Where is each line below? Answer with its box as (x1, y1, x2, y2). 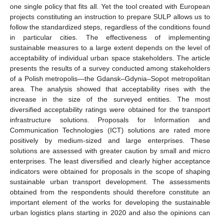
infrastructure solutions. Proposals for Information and (10, 115, 210, 124)
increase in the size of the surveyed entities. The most (10, 95, 210, 103)
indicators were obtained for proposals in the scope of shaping (10, 167, 210, 175)
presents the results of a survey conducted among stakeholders (10, 64, 210, 72)
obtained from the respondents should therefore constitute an (10, 188, 210, 196)
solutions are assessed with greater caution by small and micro (10, 146, 210, 155)
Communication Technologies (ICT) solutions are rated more (10, 126, 210, 134)
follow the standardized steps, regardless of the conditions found (10, 23, 210, 31)
